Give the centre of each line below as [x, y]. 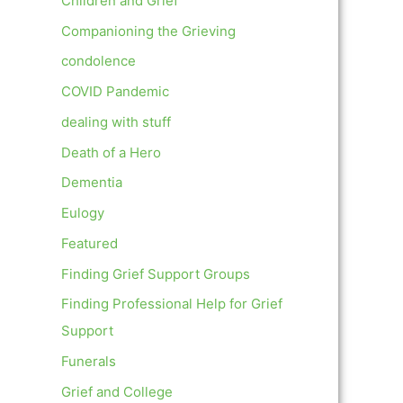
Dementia [92, 183]
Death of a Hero [111, 152]
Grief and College [117, 391]
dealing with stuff [116, 121]
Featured [90, 243]
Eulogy [83, 213]
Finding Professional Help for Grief [172, 304]
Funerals [89, 362]
